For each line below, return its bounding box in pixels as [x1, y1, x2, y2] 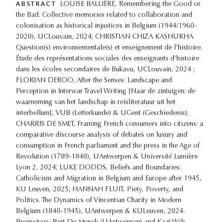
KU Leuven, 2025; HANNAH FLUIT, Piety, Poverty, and [16, 186, 183, 193]
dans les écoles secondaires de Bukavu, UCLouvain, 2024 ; [16, 66, 195, 73]
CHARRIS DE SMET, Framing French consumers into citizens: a [16, 120, 203, 128]
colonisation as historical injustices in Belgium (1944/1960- [16, 22, 197, 30]
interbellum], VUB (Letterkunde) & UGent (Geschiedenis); [16, 110, 188, 117]
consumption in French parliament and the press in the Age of [16, 142, 200, 150]
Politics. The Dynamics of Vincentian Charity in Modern [16, 197, 181, 204]
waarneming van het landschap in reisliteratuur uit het [16, 99, 175, 106]
